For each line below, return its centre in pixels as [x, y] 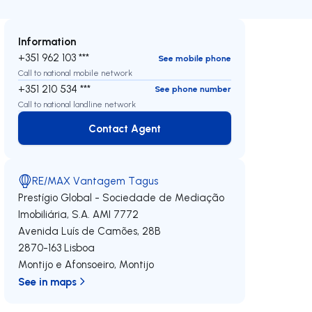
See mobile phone [194, 58]
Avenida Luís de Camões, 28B [90, 231]
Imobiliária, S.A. [54, 214]
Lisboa [80, 248]
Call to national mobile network [76, 73]
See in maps [48, 281]
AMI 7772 [116, 214]
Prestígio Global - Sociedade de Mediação [122, 197]
